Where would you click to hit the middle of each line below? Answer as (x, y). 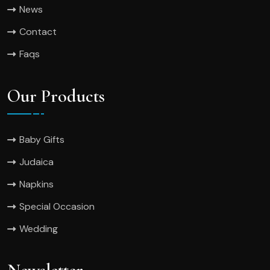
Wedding (39, 228)
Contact (38, 32)
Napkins (36, 184)
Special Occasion (57, 206)
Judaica (36, 162)
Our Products (56, 96)
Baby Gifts (42, 139)
